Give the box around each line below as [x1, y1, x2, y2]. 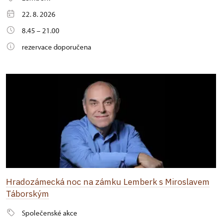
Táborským [6, 188, 49, 199]
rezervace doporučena [22, 42, 91, 52]
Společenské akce [22, 208, 77, 218]
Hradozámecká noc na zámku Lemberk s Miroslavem [6, 176, 210, 187]
